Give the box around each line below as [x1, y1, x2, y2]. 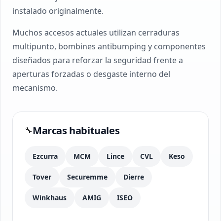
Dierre [123, 172, 144, 182]
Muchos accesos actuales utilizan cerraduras [12, 27, 180, 38]
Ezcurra [33, 151, 58, 161]
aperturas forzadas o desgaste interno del [12, 69, 170, 79]
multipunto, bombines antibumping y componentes [12, 41, 206, 52]
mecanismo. [12, 82, 58, 93]
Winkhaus [33, 193, 67, 202]
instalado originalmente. [12, 5, 104, 16]
